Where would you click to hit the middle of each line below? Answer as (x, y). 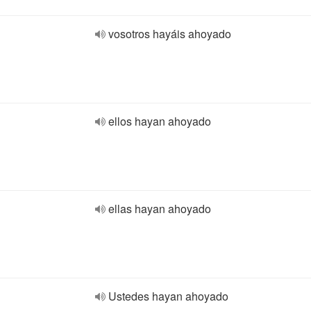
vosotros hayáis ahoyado (170, 34)
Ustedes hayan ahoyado (168, 296)
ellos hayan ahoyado (160, 121)
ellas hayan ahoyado (160, 209)
